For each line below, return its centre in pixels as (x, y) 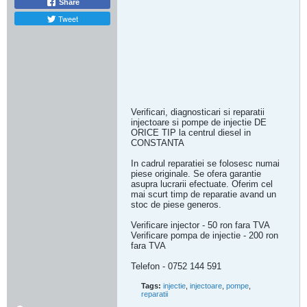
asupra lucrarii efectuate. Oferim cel (202, 184)
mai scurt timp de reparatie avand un (204, 194)
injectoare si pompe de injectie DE (199, 122)
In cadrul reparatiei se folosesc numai (205, 163)
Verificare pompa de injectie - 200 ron (205, 235)
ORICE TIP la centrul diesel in (191, 133)
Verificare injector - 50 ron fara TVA (200, 225)
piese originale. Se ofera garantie (196, 174)
